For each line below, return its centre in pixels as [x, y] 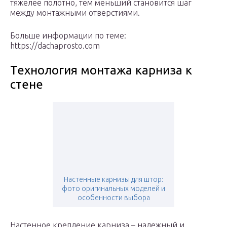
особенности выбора [113, 198]
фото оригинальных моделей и [113, 189]
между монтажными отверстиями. [75, 13]
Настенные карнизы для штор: [113, 180]
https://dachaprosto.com [55, 46]
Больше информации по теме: [68, 36]
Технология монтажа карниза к [101, 70]
